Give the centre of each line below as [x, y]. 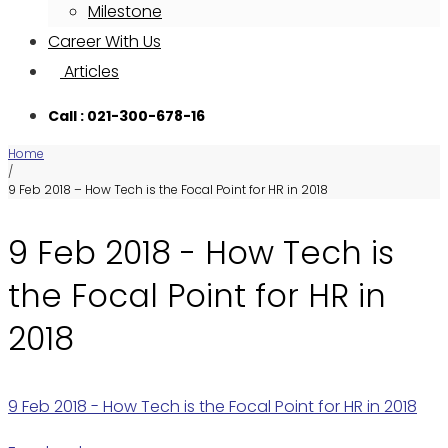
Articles [89, 71]
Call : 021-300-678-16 [126, 116]
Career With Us [104, 41]
